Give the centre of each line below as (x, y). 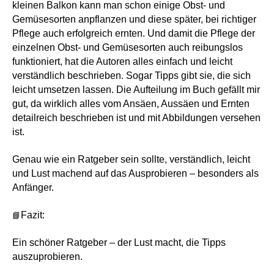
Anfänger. (33, 187)
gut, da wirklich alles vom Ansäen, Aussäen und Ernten (131, 104)
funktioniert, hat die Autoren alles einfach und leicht (122, 62)
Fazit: (33, 215)
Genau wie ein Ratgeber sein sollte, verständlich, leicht (131, 159)
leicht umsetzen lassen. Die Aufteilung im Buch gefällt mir (136, 90)
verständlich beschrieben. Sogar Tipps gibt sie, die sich (131, 76)
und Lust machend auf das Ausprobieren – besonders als (135, 173)
